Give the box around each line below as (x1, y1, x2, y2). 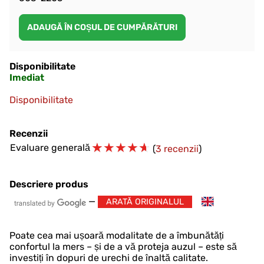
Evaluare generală (10, 142, 90, 154)
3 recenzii (156, 143, 199, 155)
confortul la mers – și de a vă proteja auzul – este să (9, 241, 237, 253)
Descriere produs (9, 179, 88, 190)
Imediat (9, 72, 44, 84)
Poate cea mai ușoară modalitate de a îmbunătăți (9, 230, 224, 242)
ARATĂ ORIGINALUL (105, 197, 184, 207)
